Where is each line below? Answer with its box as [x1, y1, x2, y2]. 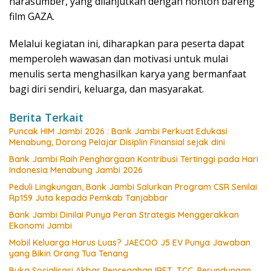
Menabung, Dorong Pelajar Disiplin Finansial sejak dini [9, 136, 225, 148]
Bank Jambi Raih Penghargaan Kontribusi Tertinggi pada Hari [9, 153, 258, 165]
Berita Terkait [9, 109, 83, 125]
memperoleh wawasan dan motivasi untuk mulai [9, 51, 228, 65]
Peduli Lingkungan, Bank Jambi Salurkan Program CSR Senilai [9, 181, 257, 192]
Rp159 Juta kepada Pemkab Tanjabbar [9, 192, 168, 203]
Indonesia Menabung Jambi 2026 [9, 164, 143, 175]
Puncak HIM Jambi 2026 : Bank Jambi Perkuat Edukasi [9, 125, 227, 137]
